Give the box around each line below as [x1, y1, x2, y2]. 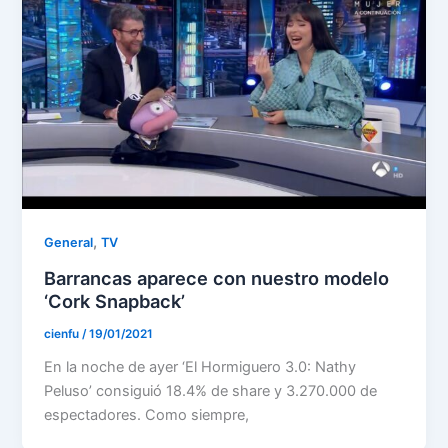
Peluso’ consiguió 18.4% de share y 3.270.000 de [44, 381, 378, 400]
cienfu [44, 326, 83, 341]
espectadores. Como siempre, [44, 405, 250, 424]
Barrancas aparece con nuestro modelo [44, 267, 390, 290]
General [44, 235, 94, 251]
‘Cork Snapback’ [44, 290, 186, 313]
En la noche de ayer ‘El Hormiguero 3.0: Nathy [44, 357, 357, 376]
